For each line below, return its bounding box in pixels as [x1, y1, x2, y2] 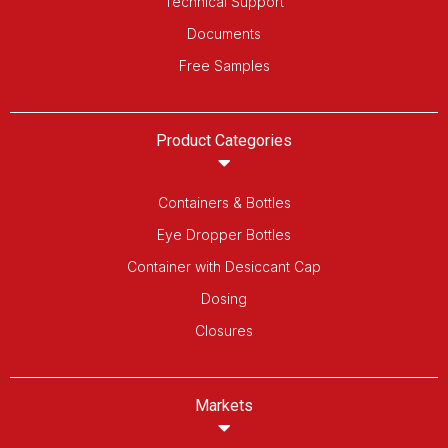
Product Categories [156, 130, 292, 150]
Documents [187, 24, 261, 42]
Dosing [201, 289, 247, 307]
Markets [195, 395, 253, 415]
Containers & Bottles [157, 193, 291, 211]
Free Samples [178, 56, 270, 74]
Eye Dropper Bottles [157, 225, 291, 243]
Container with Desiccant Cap [127, 257, 321, 275]
